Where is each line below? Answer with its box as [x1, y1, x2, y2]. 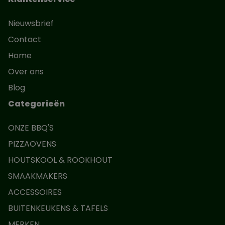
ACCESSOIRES [8, 186, 62, 198]
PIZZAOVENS [8, 138, 56, 150]
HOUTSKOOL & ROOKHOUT [8, 154, 113, 166]
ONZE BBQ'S [8, 122, 54, 134]
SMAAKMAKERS [8, 170, 67, 182]
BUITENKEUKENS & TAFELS [8, 202, 108, 214]
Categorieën [8, 98, 65, 109]
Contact [8, 34, 41, 45]
